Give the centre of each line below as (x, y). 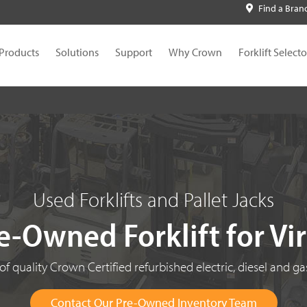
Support (134, 52)
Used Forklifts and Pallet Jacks (153, 199)
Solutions (77, 52)
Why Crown (195, 52)
